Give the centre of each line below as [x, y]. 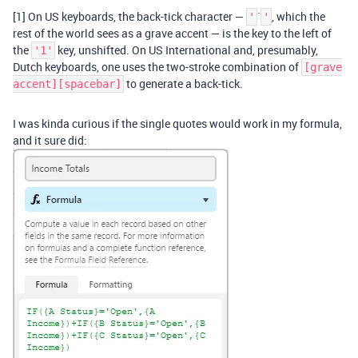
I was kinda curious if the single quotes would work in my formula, [177, 123]
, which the [298, 16]
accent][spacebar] [67, 84]
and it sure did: [50, 140]
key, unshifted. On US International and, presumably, [187, 50]
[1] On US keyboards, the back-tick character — [129, 16]
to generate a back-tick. [183, 83]
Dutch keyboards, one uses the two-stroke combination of [157, 66]
